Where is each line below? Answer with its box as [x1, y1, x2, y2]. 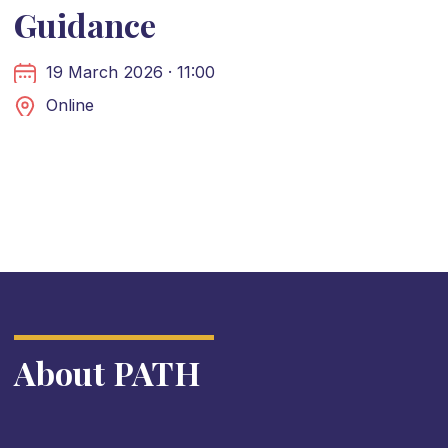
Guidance [13, 2, 164, 46]
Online [45, 94, 94, 115]
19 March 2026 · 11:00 [45, 61, 215, 82]
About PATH [13, 350, 200, 394]
